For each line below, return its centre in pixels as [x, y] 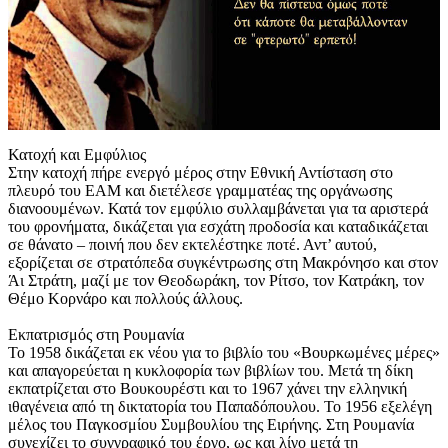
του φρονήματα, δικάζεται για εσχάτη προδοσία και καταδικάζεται [218, 227]
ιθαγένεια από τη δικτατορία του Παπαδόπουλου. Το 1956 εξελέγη [220, 407]
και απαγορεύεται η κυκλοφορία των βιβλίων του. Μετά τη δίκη [210, 371]
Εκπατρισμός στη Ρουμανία [96, 335]
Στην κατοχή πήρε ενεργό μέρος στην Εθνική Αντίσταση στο [200, 173]
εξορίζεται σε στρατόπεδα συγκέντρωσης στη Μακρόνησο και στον [223, 263]
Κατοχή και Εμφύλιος [77, 155]
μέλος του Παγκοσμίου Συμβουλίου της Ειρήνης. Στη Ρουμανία [211, 425]
